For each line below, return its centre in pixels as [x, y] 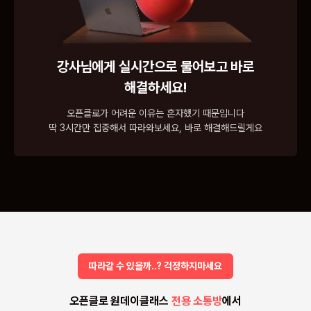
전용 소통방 [195, 301]
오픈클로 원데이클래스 [119, 301]
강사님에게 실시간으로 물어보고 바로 [155, 66]
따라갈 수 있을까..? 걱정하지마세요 [155, 266]
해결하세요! [155, 87]
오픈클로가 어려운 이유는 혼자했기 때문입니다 [155, 113]
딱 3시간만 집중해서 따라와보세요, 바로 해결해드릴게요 [155, 127]
